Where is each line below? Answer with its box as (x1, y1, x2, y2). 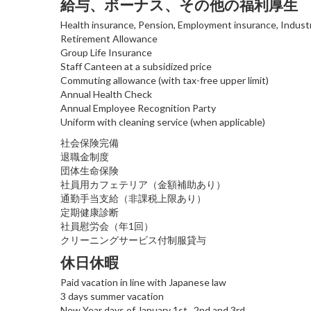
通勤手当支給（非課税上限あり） (60, 192, 206, 204)
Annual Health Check (60, 87, 152, 100)
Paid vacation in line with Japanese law (60, 276, 226, 288)
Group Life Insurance (60, 46, 152, 58)
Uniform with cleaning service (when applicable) (60, 115, 265, 128)
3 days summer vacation (60, 289, 164, 302)
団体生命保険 (60, 164, 119, 176)
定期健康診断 (60, 205, 119, 218)
